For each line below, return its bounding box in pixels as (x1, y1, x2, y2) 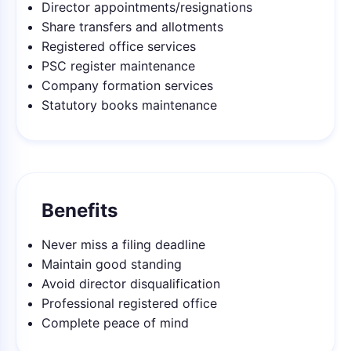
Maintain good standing (42, 256, 182, 272)
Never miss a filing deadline (42, 237, 205, 252)
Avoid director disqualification (42, 276, 220, 291)
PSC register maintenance (42, 58, 195, 74)
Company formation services (42, 78, 213, 93)
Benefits (42, 199, 118, 222)
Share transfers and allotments (42, 19, 223, 34)
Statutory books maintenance (42, 97, 217, 113)
